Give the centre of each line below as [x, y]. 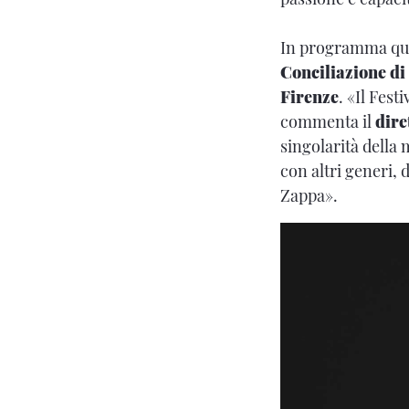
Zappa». [309, 195]
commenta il [328, 121]
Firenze [309, 97]
